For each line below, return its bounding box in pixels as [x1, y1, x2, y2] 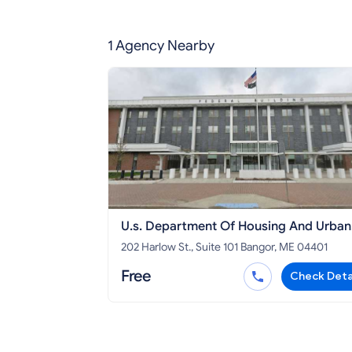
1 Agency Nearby [108, 37, 214, 55]
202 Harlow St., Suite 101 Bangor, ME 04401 [240, 240, 328, 255]
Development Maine [121, 234, 239, 251]
